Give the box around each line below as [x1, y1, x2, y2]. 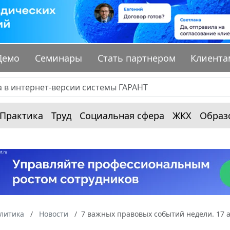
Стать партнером [97, 52, 176, 65]
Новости [39, 209, 68, 219]
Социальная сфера [80, 109, 164, 122]
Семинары [35, 52, 83, 65]
